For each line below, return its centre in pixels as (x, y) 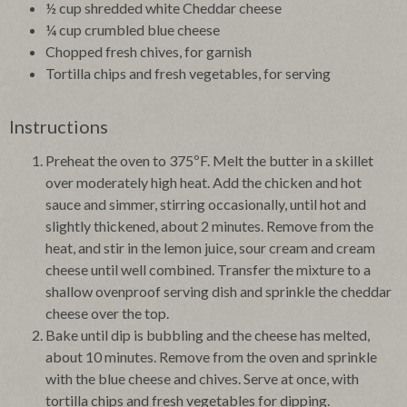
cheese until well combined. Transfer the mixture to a (208, 270)
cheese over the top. (107, 313)
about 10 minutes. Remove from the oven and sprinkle (211, 357)
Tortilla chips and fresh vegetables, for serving (188, 74)
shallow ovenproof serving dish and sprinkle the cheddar (218, 292)
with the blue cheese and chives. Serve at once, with (202, 379)
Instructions (59, 127)
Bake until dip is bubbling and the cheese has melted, (208, 335)
